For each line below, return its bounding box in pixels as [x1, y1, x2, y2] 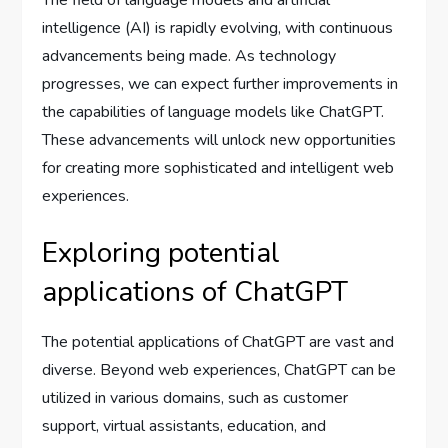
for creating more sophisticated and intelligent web [42, 157, 395, 179]
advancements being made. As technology [42, 45, 337, 67]
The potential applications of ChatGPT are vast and [42, 331, 395, 353]
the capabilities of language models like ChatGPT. [42, 101, 385, 123]
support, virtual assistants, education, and [42, 415, 327, 437]
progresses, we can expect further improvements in [42, 73, 399, 95]
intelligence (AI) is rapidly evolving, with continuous [42, 17, 394, 39]
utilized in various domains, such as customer [42, 387, 349, 409]
